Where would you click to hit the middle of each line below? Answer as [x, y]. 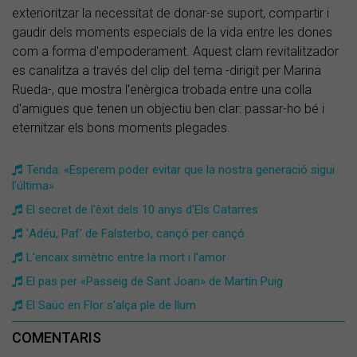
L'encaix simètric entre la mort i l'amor [126, 257]
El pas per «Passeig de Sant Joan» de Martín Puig [155, 281]
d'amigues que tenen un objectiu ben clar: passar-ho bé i [168, 108]
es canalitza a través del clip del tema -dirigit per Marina [167, 70]
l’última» [33, 185]
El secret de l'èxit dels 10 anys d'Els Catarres [142, 209]
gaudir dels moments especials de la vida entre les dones [172, 32]
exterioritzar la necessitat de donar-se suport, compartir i [171, 13]
